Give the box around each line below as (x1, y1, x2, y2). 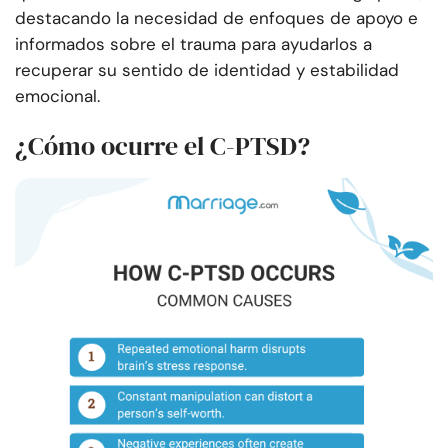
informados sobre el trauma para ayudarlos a (15, 33, 372, 56)
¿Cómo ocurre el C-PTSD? (15, 128, 310, 165)
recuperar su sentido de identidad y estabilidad (15, 59, 399, 82)
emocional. (15, 85, 100, 108)
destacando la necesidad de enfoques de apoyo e (15, 7, 418, 30)
